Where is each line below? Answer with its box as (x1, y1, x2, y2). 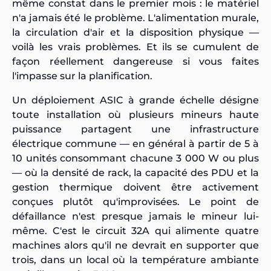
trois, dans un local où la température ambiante (12, 253, 259, 266)
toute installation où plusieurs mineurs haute (12, 108, 259, 120)
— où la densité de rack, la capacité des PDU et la (12, 166, 259, 178)
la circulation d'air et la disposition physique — (12, 26, 259, 38)
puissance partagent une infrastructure (12, 123, 259, 135)
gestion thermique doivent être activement (12, 181, 259, 193)
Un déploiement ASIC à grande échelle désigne (12, 94, 259, 106)
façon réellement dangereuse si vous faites (12, 55, 259, 67)
